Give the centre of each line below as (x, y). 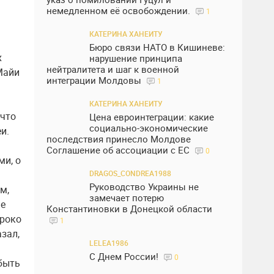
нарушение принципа (136, 58)
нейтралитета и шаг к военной (113, 69)
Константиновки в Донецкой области (129, 209)
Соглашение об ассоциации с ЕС (119, 150)
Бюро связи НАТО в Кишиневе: (157, 47)
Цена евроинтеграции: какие (152, 117)
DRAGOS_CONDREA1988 (130, 173)
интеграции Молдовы (95, 80)
